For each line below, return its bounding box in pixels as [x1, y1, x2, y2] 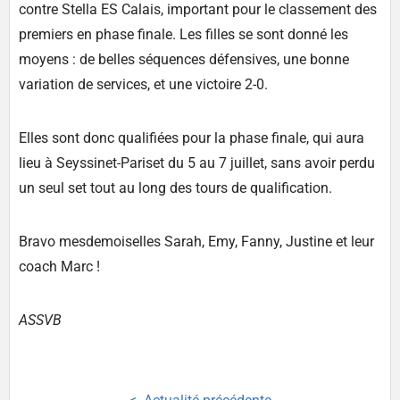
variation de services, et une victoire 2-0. [19, 76, 268, 94]
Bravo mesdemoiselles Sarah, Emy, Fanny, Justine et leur [19, 233, 374, 251]
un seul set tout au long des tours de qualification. [19, 179, 332, 197]
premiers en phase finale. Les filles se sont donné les [19, 26, 348, 44]
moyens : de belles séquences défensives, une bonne [19, 51, 349, 69]
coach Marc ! [19, 258, 100, 276]
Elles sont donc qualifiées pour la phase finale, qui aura [19, 129, 364, 147]
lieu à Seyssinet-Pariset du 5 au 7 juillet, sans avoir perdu [19, 154, 375, 172]
